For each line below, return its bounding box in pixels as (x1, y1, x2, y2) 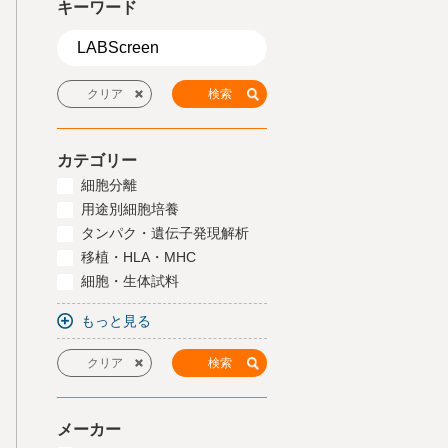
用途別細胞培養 (81, 201, 179, 217)
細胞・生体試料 (81, 273, 179, 289)
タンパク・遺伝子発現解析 (81, 225, 249, 241)
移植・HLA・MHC (81, 249, 196, 265)
